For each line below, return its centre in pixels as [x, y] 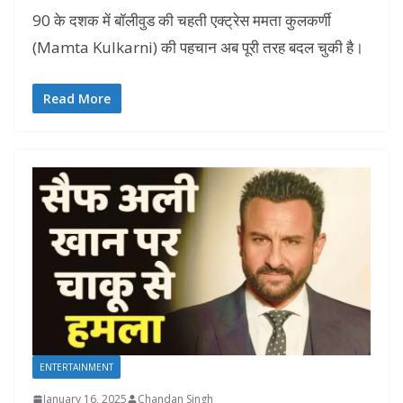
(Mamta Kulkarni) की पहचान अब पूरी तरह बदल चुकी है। [198, 47]
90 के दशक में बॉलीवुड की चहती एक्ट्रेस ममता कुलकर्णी [182, 20]
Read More [77, 99]
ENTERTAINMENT [76, 367]
